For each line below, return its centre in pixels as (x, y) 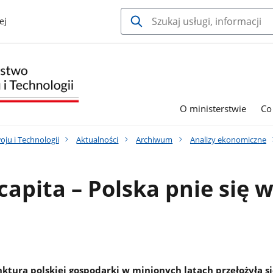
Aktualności (97, 139)
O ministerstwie (213, 109)
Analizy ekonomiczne (228, 139)
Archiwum (154, 139)
